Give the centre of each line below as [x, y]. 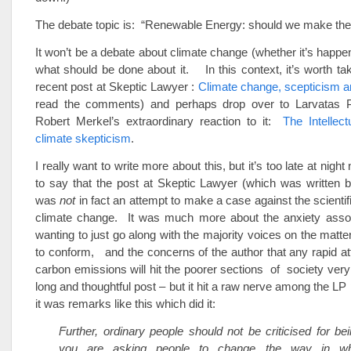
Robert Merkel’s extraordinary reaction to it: [159, 121]
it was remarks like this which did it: [125, 304]
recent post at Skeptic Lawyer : [117, 87]
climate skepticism [83, 138]
